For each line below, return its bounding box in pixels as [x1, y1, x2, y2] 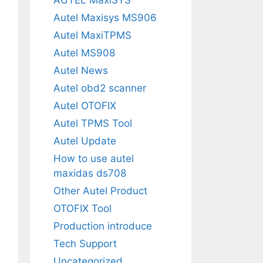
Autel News [53, 64, 108, 76]
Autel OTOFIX [53, 99, 116, 112]
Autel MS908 [53, 46, 115, 59]
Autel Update [53, 134, 116, 147]
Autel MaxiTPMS [53, 29, 131, 41]
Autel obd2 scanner [53, 82, 146, 94]
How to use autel [53, 152, 134, 164]
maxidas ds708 [53, 167, 126, 179]
